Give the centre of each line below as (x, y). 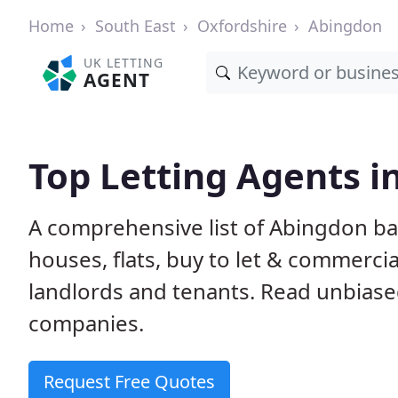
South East (135, 26)
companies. (86, 323)
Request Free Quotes (129, 382)
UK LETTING (124, 63)
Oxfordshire (242, 26)
